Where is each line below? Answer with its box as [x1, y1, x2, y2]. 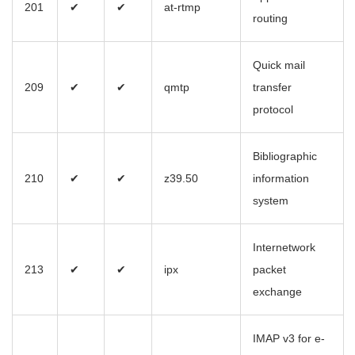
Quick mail [253, 59, 305, 72]
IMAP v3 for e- [253, 332, 325, 345]
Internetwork [253, 241, 315, 254]
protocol [253, 103, 293, 116]
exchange [253, 285, 302, 299]
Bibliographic [253, 150, 317, 163]
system [253, 194, 288, 208]
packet [253, 263, 286, 277]
